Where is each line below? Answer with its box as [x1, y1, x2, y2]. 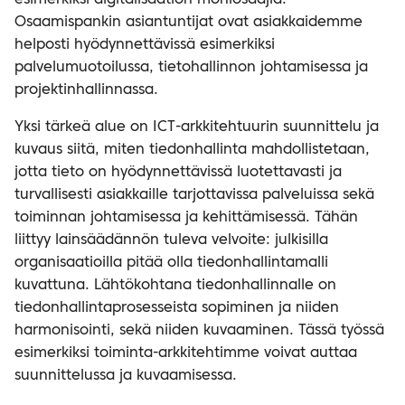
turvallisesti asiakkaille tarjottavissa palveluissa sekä [14, 188, 374, 202]
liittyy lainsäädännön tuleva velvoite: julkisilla [14, 233, 328, 248]
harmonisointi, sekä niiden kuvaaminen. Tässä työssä [14, 324, 384, 338]
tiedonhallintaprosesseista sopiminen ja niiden [14, 301, 339, 316]
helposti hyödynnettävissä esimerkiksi [14, 38, 275, 52]
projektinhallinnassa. [14, 83, 158, 98]
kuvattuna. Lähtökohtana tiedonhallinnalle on [14, 278, 336, 293]
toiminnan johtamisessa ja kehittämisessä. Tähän [14, 211, 358, 225]
